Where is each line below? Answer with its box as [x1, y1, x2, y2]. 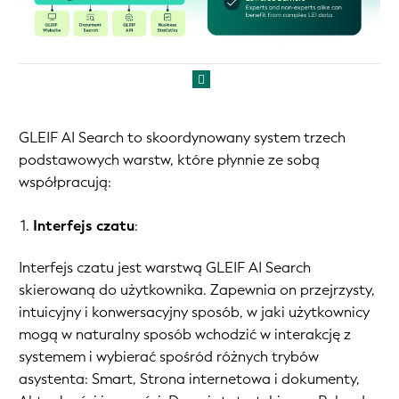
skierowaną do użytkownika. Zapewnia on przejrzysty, [19, 281, 375, 300]
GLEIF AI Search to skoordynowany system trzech [19, 128, 346, 148]
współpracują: [19, 173, 111, 192]
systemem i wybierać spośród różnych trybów [19, 347, 319, 367]
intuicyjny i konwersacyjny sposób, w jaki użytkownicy [19, 303, 370, 322]
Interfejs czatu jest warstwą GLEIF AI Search [19, 258, 311, 278]
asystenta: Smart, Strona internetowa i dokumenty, [19, 370, 360, 389]
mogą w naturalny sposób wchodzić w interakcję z [19, 325, 351, 345]
